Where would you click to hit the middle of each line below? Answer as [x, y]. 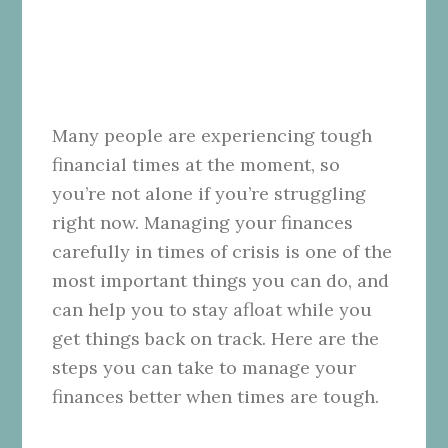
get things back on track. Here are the [216, 338]
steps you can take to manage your [204, 367]
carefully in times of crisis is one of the [222, 251]
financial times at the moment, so [196, 164]
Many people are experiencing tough [212, 135]
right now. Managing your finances [203, 222]
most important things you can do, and [221, 280]
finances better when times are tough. [216, 396]
